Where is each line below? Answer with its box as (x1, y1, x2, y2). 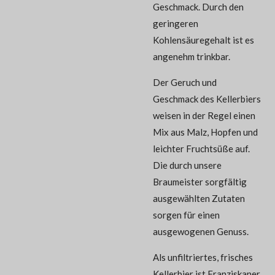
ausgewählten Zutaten (153, 192, 245, 204)
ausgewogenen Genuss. (153, 225, 249, 237)
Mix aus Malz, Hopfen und (153, 126, 258, 137)
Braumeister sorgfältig (153, 176, 247, 187)
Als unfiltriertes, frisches (153, 251, 253, 263)
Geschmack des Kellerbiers (153, 93, 261, 104)
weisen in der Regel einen (153, 109, 255, 121)
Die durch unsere (153, 159, 222, 171)
